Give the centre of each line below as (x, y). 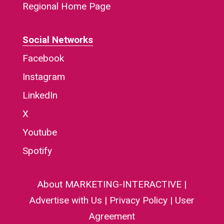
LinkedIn (40, 95)
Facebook (43, 58)
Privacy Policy (138, 200)
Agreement (112, 216)
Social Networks (57, 40)
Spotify (37, 151)
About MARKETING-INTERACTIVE (109, 184)
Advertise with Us (65, 200)
